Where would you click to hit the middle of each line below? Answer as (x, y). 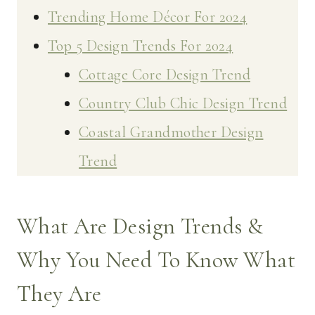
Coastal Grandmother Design (171, 133)
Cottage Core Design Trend (165, 75)
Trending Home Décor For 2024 (148, 17)
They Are (59, 294)
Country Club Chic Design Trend (183, 104)
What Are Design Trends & (140, 226)
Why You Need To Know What (156, 260)
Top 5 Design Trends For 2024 (141, 46)
